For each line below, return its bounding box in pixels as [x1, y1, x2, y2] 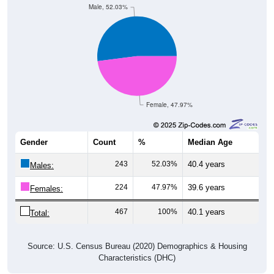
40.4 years [188, 147, 225, 157]
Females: [30, 172, 63, 182]
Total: [30, 196, 50, 206]
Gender [20, 125, 48, 135]
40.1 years [188, 195, 225, 205]
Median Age [188, 125, 232, 135]
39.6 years [188, 171, 225, 180]
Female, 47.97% [146, 89, 193, 97]
